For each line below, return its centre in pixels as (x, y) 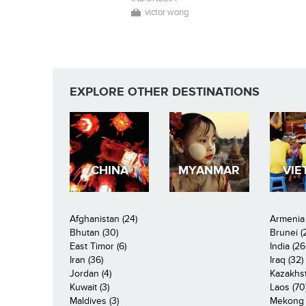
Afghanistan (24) (103, 219)
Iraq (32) (286, 260)
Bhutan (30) (94, 232)
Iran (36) (86, 260)
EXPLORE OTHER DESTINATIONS (165, 92)
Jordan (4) (91, 273)
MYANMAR (209, 171)
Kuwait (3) (89, 287)
